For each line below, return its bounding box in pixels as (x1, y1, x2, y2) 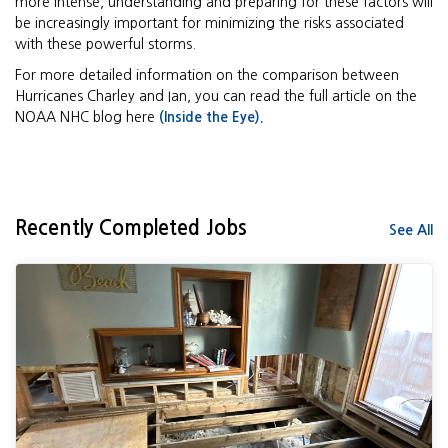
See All (389, 222, 433, 237)
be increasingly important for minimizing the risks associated (15, 15, 404, 30)
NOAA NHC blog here (15, 109, 159, 124)
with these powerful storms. (15, 36, 196, 51)
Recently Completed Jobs (15, 217, 247, 238)
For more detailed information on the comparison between (15, 67, 399, 82)
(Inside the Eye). (159, 109, 264, 124)
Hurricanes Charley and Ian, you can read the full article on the (15, 88, 417, 103)
